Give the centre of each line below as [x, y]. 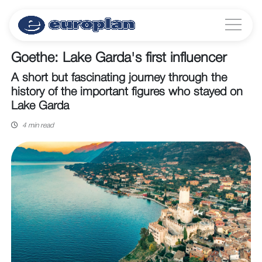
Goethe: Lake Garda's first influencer [118, 58]
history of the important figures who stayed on [127, 93]
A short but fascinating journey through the [119, 79]
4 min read [37, 126]
